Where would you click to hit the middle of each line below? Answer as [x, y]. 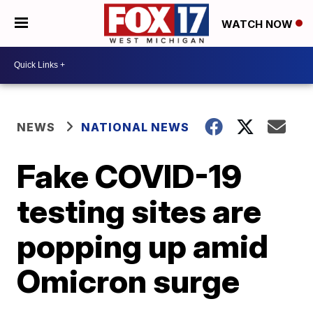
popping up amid [143, 246]
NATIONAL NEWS [136, 127]
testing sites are [139, 211]
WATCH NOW [259, 24]
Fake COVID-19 [130, 176]
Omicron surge [129, 281]
